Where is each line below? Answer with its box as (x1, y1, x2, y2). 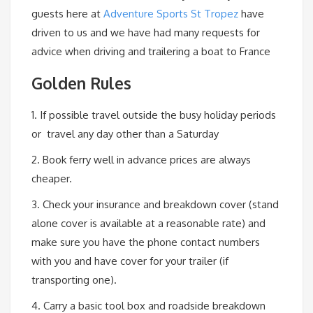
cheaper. (31, 172, 72, 186)
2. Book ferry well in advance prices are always (31, 153, 251, 167)
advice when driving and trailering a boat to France (31, 44, 270, 58)
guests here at (31, 6, 103, 20)
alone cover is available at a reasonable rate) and (31, 217, 265, 231)
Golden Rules (31, 73, 131, 93)
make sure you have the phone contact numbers (31, 235, 260, 249)
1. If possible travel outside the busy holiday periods (31, 108, 276, 122)
